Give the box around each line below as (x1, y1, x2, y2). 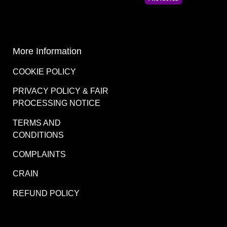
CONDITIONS (13, 130, 64, 139)
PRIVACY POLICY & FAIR (13, 87, 108, 96)
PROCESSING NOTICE (13, 99, 100, 108)
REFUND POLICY (13, 188, 80, 198)
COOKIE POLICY (13, 67, 76, 76)
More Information (13, 46, 82, 56)
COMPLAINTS (13, 150, 66, 159)
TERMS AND (13, 118, 61, 127)
